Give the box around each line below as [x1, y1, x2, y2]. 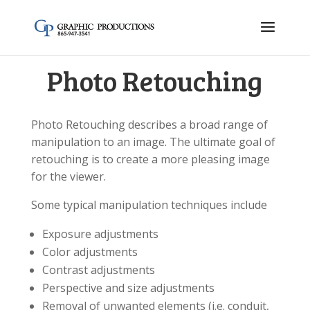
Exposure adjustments [42, 226, 158, 241]
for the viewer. [30, 169, 106, 184]
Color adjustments [42, 244, 138, 259]
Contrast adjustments [42, 262, 155, 277]
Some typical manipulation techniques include [30, 197, 267, 212]
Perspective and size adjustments [42, 280, 215, 295]
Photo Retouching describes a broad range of [30, 117, 268, 132]
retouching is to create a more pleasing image [30, 152, 270, 167]
